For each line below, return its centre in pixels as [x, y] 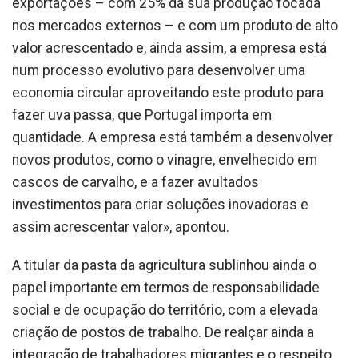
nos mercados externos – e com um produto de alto [175, 26]
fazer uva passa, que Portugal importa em [142, 115]
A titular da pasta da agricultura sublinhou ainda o [164, 265]
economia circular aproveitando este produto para [168, 93]
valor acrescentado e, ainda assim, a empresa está [169, 48]
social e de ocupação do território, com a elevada [165, 310]
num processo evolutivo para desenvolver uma [159, 70]
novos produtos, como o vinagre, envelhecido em [165, 160]
